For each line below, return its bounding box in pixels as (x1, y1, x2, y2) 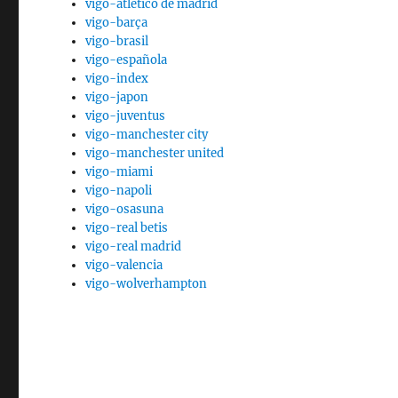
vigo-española (85, 52, 168, 68)
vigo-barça (85, 15, 148, 30)
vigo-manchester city (85, 127, 209, 142)
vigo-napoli (85, 183, 153, 198)
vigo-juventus (85, 108, 166, 123)
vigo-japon (85, 90, 149, 105)
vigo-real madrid (85, 239, 182, 254)
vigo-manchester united (85, 146, 225, 161)
